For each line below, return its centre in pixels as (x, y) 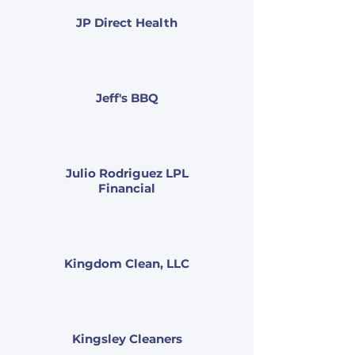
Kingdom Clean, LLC (127, 263)
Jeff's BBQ (127, 98)
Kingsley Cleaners (127, 339)
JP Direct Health (127, 23)
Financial (127, 188)
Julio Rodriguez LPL (127, 173)
